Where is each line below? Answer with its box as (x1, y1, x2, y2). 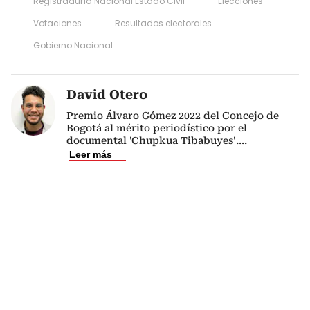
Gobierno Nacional (33, 39, 113, 51)
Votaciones (33, 17, 82, 29)
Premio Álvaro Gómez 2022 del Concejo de (66, 109, 279, 121)
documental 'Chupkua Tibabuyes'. (66, 134, 239, 146)
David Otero (66, 86, 147, 102)
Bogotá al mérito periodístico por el (66, 122, 247, 134)
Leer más (69, 148, 112, 160)
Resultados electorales (115, 17, 212, 29)
